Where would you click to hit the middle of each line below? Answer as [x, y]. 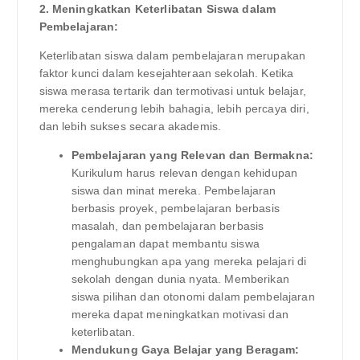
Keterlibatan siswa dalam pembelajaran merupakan [172, 56]
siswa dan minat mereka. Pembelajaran [174, 191]
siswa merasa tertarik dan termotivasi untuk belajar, [172, 91]
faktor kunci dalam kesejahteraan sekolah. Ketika [166, 74]
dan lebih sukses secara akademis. [130, 127]
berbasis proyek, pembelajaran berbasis [175, 209]
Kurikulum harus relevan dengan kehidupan [184, 173]
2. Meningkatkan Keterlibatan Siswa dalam [157, 8]
